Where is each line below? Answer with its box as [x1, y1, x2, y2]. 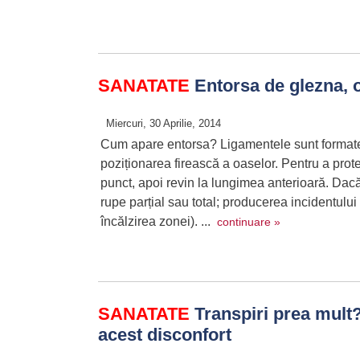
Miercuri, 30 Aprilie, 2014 [106, 117, 221, 129]
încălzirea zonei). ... [100, 215, 217, 228]
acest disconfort [98, 325, 231, 345]
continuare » [217, 215, 280, 228]
